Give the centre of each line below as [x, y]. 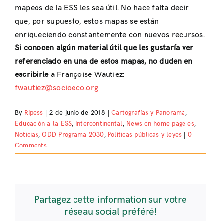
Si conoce [32, 48]
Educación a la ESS [43, 124]
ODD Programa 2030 [73, 134]
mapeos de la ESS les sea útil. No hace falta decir [102, 8]
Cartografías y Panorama [148, 113]
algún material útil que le [99, 48]
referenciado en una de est [63, 61]
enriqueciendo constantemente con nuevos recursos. [110, 35]
